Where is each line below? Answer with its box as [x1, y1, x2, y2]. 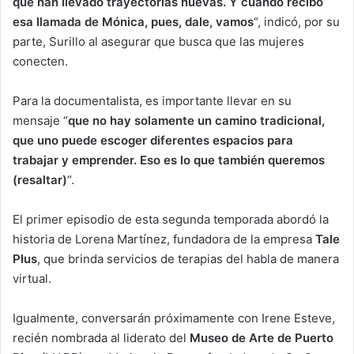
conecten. [13, 54, 68, 70]
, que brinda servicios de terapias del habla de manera [37, 251, 339, 267]
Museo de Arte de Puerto [190, 330, 333, 346]
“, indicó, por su [254, 14, 340, 30]
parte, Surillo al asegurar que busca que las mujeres [13, 34, 304, 50]
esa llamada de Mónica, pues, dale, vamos [13, 14, 254, 30]
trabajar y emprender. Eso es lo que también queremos [13, 153, 325, 168]
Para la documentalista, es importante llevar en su [13, 93, 292, 109]
